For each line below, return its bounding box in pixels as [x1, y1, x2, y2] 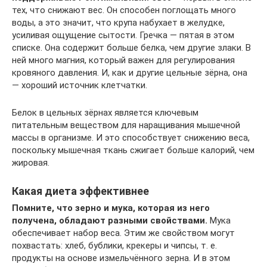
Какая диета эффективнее [12, 184, 149, 197]
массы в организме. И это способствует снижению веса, [12, 132, 250, 143]
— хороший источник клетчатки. [12, 79, 147, 91]
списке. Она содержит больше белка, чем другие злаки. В [12, 42, 251, 53]
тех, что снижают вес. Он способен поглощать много [12, 4, 236, 15]
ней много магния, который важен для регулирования [12, 54, 235, 66]
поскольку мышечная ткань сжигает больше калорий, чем [12, 144, 254, 156]
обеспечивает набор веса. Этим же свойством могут [12, 227, 235, 238]
